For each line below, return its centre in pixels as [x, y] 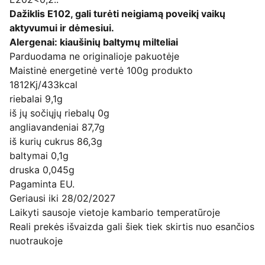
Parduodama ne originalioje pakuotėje [94, 56]
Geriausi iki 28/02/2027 [62, 198]
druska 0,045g [45, 170]
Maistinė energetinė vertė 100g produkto [101, 70]
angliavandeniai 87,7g [57, 127]
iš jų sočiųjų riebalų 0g [59, 113]
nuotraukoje [36, 241]
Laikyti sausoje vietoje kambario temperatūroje [115, 212]
